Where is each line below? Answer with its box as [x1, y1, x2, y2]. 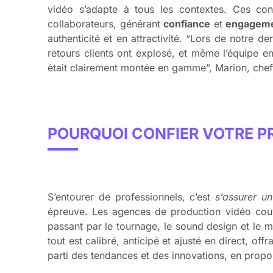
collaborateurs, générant [48, 18, 164, 30]
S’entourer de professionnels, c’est [48, 191, 211, 204]
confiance [163, 18, 211, 30]
